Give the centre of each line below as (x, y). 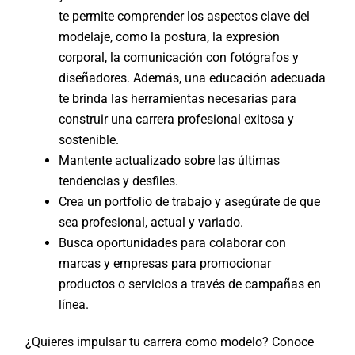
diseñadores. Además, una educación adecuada (193, 78)
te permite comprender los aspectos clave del (185, 16)
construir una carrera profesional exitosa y (177, 119)
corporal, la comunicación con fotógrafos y (179, 57)
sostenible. (89, 139)
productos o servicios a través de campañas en (190, 284)
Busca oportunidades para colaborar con (173, 242)
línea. (74, 304)
